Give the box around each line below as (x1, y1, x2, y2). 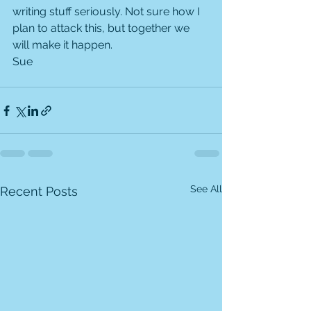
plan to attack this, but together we (12, 22, 192, 35)
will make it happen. (12, 38, 112, 51)
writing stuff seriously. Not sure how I (12, 5, 203, 18)
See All (190, 183, 222, 194)
